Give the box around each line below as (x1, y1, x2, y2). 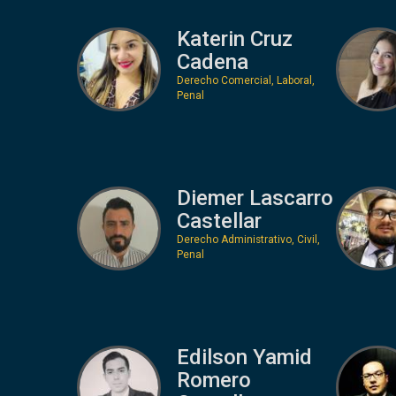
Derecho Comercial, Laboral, (176, 73, 315, 87)
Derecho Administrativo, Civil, (176, 232, 320, 246)
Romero (176, 367, 251, 392)
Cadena (176, 49, 248, 74)
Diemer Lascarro (176, 185, 333, 210)
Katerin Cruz (176, 26, 293, 51)
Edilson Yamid (176, 344, 312, 369)
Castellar (176, 208, 262, 233)
